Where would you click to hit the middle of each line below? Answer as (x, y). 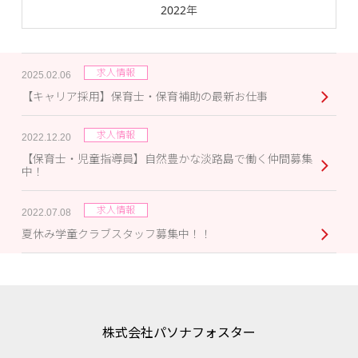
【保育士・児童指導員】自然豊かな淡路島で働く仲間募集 (167, 159)
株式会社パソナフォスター (179, 333)
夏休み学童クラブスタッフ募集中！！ (116, 234)
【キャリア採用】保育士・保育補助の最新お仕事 (144, 97)
